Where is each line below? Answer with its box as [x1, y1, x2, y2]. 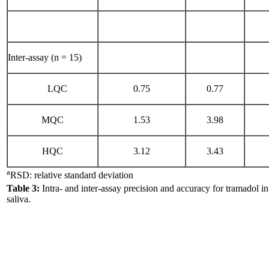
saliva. [7, 194, 31, 204]
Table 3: [7, 183, 40, 193]
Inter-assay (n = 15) [8, 52, 82, 62]
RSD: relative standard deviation [10, 170, 133, 181]
